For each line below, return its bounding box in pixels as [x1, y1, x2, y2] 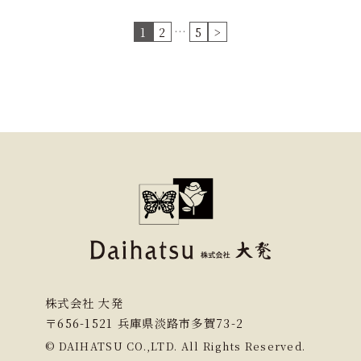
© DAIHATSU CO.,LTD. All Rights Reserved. [45, 338, 306, 355]
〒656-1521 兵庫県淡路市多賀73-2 [45, 314, 244, 332]
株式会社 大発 [45, 294, 123, 312]
